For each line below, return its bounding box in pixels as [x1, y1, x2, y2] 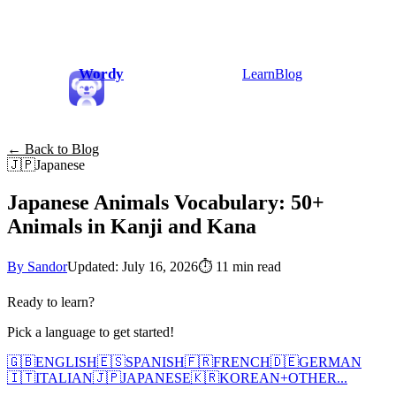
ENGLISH [35, 354, 97, 369]
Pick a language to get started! [7, 324, 174, 339]
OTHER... [288, 369, 347, 385]
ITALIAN [35, 369, 93, 385]
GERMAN [299, 354, 362, 369]
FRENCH [213, 354, 270, 369]
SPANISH [126, 354, 185, 369]
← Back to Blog [7, 141, 99, 156]
